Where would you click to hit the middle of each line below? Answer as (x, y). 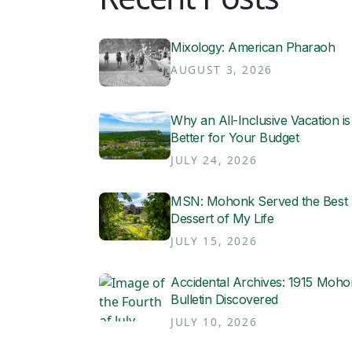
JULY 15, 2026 (214, 241)
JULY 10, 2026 (214, 322)
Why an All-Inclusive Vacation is (260, 120)
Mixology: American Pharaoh (253, 47)
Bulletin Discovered (224, 299)
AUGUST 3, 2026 (222, 70)
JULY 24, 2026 (214, 160)
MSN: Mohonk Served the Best (259, 201)
